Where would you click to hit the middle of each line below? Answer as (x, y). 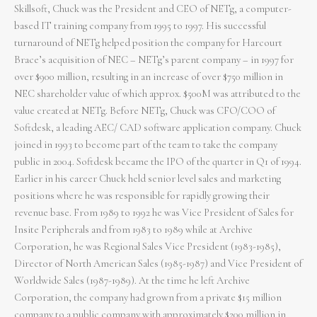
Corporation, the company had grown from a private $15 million (148, 298)
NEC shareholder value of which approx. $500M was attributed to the (157, 94)
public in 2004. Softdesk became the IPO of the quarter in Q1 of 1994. (158, 162)
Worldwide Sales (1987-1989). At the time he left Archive (132, 281)
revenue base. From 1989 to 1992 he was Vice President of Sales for (154, 213)
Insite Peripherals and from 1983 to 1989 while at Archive (133, 230)
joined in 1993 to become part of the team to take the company (146, 145)
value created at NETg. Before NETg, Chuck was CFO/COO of (145, 111)
